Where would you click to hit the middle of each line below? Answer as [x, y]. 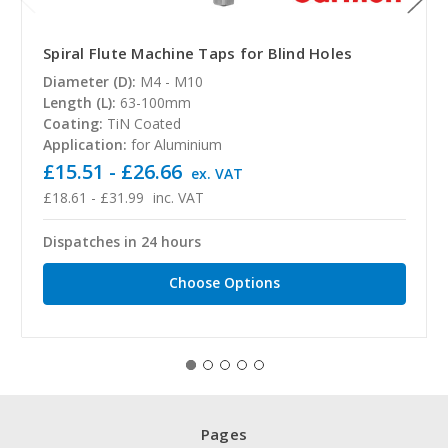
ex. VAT [216, 174]
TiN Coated [144, 124]
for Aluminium [176, 145]
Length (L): [79, 103]
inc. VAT [178, 198]
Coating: [73, 124]
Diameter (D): [89, 82]
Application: [85, 145]
